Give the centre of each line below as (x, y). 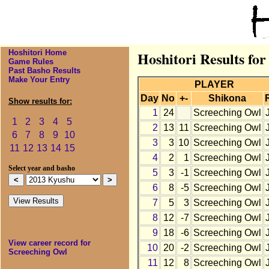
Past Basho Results (44, 71)
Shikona (227, 98)
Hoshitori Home (37, 53)
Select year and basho (41, 168)
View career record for (49, 243)
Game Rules (31, 62)
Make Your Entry (39, 80)
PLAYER (215, 85)
